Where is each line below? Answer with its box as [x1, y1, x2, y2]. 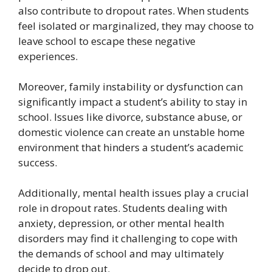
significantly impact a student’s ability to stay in [18, 94, 247, 109]
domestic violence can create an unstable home [18, 124, 245, 139]
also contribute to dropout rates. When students [18, 3, 249, 18]
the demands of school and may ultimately [18, 246, 224, 260]
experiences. [18, 49, 78, 63]
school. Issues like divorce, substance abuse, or [18, 109, 242, 124]
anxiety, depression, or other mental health [18, 216, 224, 230]
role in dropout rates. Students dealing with [18, 200, 227, 215]
